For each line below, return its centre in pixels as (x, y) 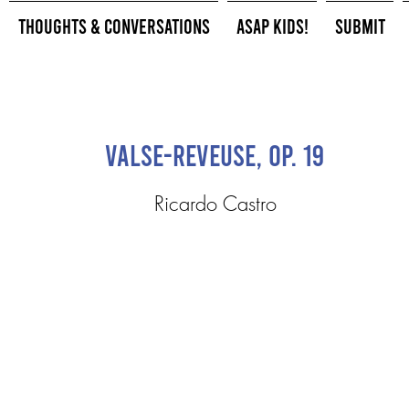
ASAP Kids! (272, 26)
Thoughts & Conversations (114, 26)
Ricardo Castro (215, 204)
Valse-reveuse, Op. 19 (215, 154)
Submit (360, 26)
